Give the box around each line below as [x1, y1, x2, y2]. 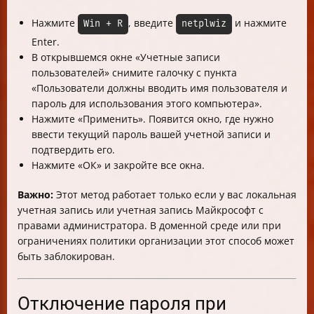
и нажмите [232, 16, 287, 30]
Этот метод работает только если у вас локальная [53, 188, 296, 202]
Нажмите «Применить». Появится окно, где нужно [32, 112, 273, 126]
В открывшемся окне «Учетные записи [32, 50, 220, 64]
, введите [128, 16, 176, 30]
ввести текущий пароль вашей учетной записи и [32, 128, 271, 142]
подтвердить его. [32, 143, 115, 157]
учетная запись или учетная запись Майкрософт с [18, 203, 264, 217]
